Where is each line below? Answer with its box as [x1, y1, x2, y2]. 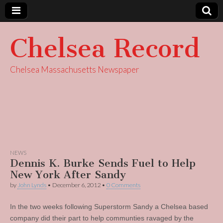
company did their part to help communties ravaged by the [10, 214, 194, 222]
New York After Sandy [10, 168, 126, 181]
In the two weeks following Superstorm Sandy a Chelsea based [10, 203, 208, 211]
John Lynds [17, 181, 46, 189]
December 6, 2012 [52, 181, 101, 189]
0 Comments [107, 181, 140, 189]
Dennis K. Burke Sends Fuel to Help [10, 157, 196, 169]
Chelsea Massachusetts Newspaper [10, 64, 139, 75]
